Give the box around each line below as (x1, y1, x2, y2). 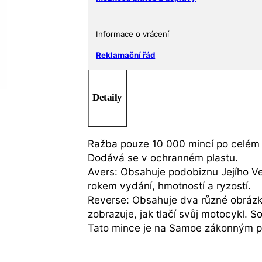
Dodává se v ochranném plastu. (88, 151, 239, 164)
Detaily (92, 92, 122, 104)
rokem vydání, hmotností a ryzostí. (88, 179, 251, 192)
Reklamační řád (96, 50, 156, 60)
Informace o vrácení (96, 29, 170, 39)
